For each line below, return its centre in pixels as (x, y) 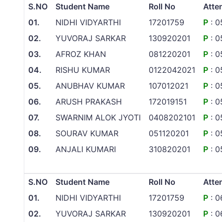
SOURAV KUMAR (87, 134)
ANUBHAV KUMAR (90, 86)
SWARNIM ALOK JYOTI (98, 118)
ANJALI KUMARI (86, 149)
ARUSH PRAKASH (89, 102)
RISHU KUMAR (83, 70)
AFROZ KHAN (81, 54)
